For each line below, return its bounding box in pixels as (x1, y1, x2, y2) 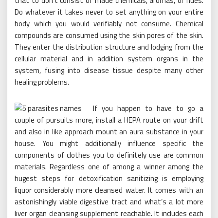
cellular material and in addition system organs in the (15, 53, 203, 64)
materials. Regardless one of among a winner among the (15, 161, 203, 172)
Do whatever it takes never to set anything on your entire (15, 6, 203, 18)
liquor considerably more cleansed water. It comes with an (15, 184, 203, 196)
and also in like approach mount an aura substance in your (15, 126, 203, 137)
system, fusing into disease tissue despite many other (15, 64, 203, 76)
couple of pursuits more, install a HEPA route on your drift (15, 114, 203, 126)
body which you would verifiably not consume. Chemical (15, 18, 203, 29)
